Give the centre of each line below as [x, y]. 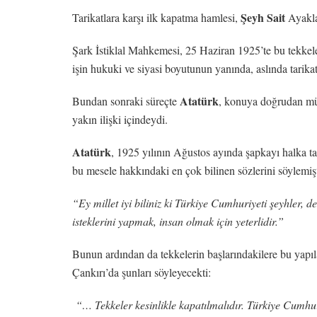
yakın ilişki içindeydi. [120, 119]
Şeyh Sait [263, 17]
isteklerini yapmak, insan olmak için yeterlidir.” [178, 221]
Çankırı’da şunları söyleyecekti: [142, 272]
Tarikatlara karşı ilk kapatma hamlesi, [156, 17]
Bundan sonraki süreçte [126, 100]
